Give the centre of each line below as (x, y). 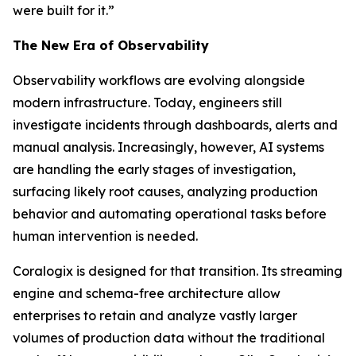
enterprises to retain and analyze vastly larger (155, 315)
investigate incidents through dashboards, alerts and (175, 125)
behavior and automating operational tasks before (170, 214)
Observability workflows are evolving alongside (159, 80)
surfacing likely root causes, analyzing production (165, 192)
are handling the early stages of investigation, (154, 169)
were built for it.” (64, 10)
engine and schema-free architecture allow (147, 293)
